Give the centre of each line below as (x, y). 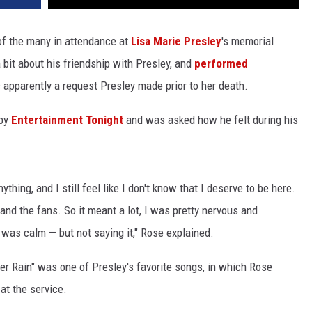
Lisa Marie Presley (176, 41)
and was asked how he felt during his (211, 120)
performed (221, 64)
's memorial (248, 41)
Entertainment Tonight (67, 120)
